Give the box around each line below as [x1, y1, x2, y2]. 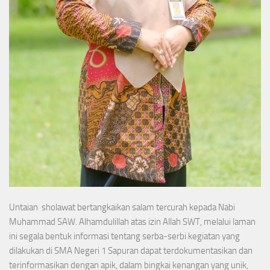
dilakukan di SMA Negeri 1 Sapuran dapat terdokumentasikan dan [9, 245, 253, 256]
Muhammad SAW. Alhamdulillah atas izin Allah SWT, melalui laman [9, 216, 256, 227]
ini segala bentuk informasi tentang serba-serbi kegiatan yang [9, 230, 240, 242]
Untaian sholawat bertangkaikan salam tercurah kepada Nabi [9, 201, 235, 213]
